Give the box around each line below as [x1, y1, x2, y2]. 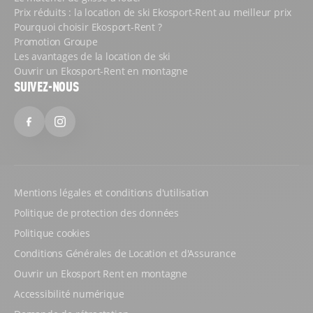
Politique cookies [14, 226, 90, 240]
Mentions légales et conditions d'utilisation [14, 185, 210, 199]
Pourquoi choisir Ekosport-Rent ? [14, 20, 162, 34]
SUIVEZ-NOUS [14, 77, 79, 95]
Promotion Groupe [14, 34, 98, 48]
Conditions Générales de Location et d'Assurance [14, 246, 236, 260]
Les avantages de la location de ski [14, 49, 170, 63]
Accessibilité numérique [14, 286, 124, 300]
